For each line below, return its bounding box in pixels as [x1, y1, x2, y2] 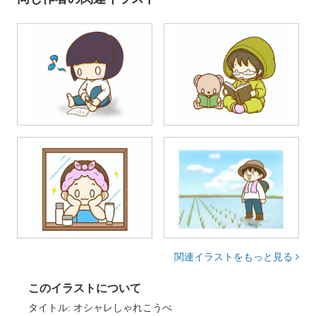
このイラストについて [28, 282, 141, 295]
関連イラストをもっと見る [174, 251, 296, 263]
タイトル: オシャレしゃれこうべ [28, 302, 172, 314]
